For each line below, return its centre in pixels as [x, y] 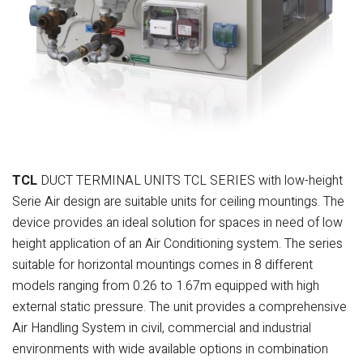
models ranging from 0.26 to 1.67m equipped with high [166, 286]
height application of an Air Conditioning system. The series [177, 244]
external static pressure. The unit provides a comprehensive [179, 307]
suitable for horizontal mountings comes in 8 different [162, 265]
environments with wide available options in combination [170, 350]
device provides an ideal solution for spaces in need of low [177, 223]
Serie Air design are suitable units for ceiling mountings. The [178, 202]
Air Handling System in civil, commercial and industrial [162, 329]
